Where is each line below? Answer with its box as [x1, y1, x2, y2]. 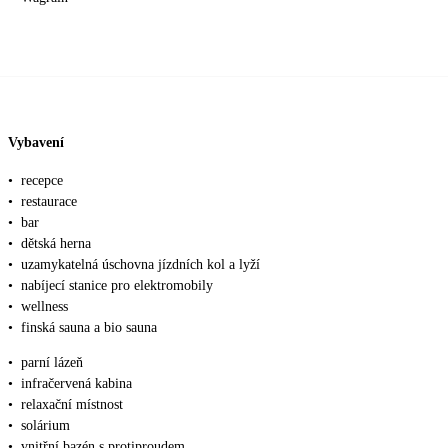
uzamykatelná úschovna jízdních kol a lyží [21, 256, 260, 272]
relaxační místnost [21, 396, 123, 412]
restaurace [21, 193, 77, 209]
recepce [21, 172, 63, 188]
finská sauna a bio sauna [21, 319, 157, 335]
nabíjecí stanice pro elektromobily [21, 277, 213, 293]
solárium [21, 417, 70, 433]
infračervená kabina [21, 375, 132, 391]
